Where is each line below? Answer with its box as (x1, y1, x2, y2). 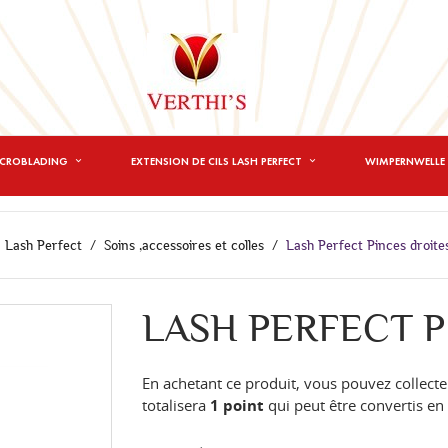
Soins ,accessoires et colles (104, 237, 268, 253)
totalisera (141, 395, 210, 415)
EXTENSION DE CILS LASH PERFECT (131, 154, 306, 169)
